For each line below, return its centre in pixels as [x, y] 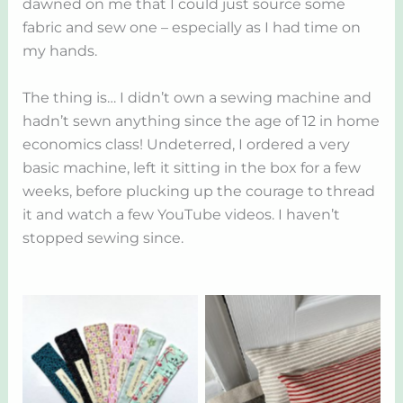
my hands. [59, 50]
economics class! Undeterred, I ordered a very [186, 144]
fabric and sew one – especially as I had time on [191, 27]
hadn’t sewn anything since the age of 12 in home [201, 121]
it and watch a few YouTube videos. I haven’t [181, 214]
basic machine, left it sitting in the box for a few [191, 167]
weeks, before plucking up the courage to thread [198, 191]
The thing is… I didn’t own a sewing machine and [197, 97]
